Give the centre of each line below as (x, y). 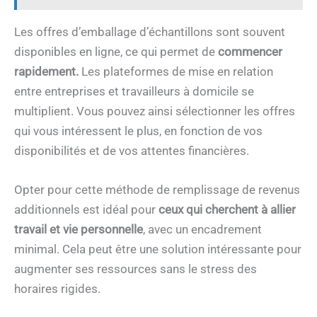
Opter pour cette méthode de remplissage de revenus (157, 189)
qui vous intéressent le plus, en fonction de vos (138, 131)
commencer (250, 51)
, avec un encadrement (202, 229)
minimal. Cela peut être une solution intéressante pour (158, 249)
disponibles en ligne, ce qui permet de (116, 51)
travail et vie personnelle (79, 229)
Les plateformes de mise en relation (176, 71)
